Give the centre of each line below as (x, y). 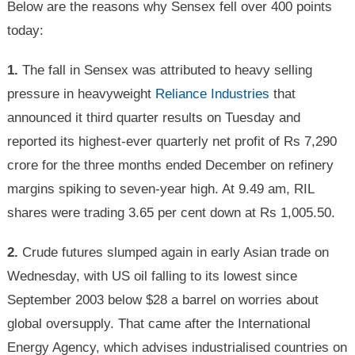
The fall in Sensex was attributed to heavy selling (165, 70)
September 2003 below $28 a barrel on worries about (162, 300)
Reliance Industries (212, 94)
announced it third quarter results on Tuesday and (153, 118)
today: (25, 31)
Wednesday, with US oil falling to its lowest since (152, 276)
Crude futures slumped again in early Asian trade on (173, 252)
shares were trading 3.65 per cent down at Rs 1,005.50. (171, 213)
